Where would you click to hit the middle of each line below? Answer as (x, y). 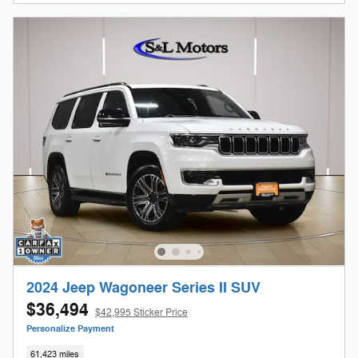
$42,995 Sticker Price (141, 312)
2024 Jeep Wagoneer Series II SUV (143, 288)
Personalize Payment (70, 328)
